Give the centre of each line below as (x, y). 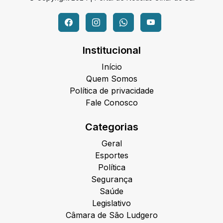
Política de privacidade (111, 91)
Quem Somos (111, 79)
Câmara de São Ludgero (111, 215)
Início (111, 67)
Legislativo (111, 203)
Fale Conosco (111, 103)
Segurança (111, 179)
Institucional (111, 51)
